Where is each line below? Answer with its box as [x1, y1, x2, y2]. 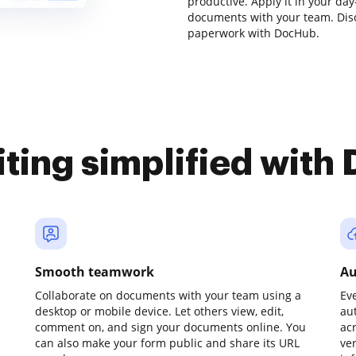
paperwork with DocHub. [188, 25, 319, 41]
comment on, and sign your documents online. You [35, 319, 306, 335]
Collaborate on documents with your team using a [35, 288, 301, 303]
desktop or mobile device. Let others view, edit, [35, 304, 284, 319]
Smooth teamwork [35, 263, 154, 281]
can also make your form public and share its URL [35, 335, 300, 350]
